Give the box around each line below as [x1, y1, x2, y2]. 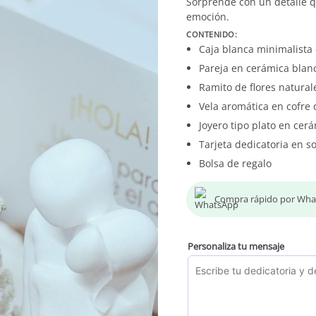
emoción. [186, 10, 229, 23]
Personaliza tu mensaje [188, 240, 284, 253]
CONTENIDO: [186, 29, 238, 39]
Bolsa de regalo [199, 157, 272, 170]
